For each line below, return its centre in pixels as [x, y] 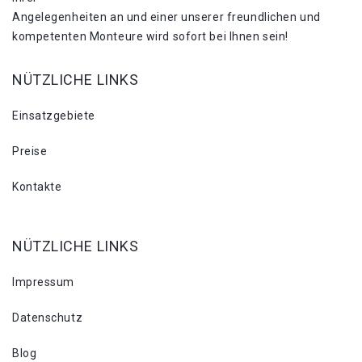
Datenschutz [48, 317]
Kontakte [37, 186]
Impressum [44, 282]
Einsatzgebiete [54, 115]
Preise [30, 151]
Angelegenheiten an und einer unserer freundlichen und [166, 17]
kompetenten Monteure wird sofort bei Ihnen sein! [150, 36]
